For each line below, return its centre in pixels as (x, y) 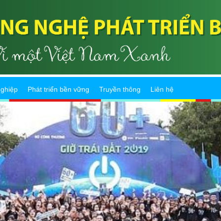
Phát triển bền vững (58, 90)
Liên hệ (162, 90)
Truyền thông (120, 90)
